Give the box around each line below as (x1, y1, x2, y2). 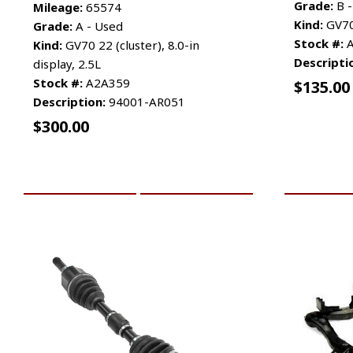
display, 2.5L (33, 55, 101, 72)
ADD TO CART (47, 169, 112, 183)
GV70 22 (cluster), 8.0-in (62, 36, 199, 53)
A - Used (72, 17, 123, 34)
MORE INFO (170, 169, 223, 183)
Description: (33, 93, 106, 110)
